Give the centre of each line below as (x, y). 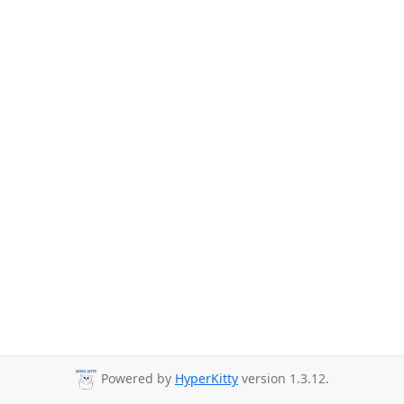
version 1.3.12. (284, 379)
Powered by (136, 379)
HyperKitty (207, 379)
